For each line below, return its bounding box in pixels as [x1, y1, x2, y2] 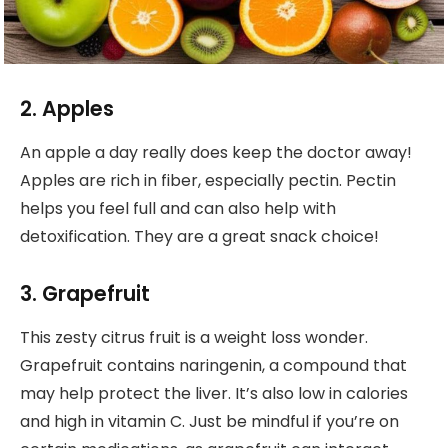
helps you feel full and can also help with [20, 197, 336, 221]
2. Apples [20, 93, 114, 123]
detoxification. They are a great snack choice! [20, 225, 379, 249]
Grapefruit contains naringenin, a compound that [20, 354, 407, 378]
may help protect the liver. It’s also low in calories [20, 382, 408, 406]
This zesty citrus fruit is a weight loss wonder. [20, 326, 368, 350]
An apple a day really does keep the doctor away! [20, 141, 412, 165]
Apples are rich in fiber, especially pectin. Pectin [20, 169, 396, 193]
